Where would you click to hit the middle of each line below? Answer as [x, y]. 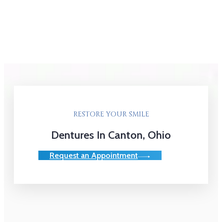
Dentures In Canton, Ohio [111, 135]
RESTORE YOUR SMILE [111, 114]
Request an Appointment [94, 155]
